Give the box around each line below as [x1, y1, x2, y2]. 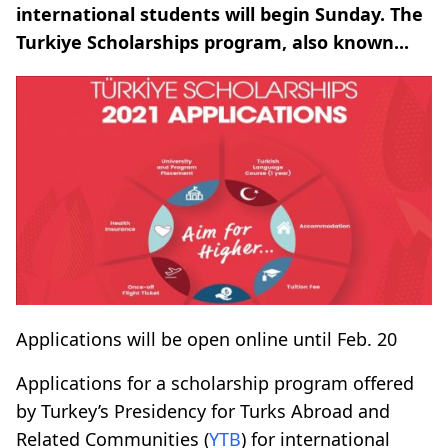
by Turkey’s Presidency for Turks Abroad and [16, 398, 390, 423]
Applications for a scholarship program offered [16, 370, 414, 395]
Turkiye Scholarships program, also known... [16, 30, 409, 54]
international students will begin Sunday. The [16, 2, 423, 26]
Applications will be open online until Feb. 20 [16, 326, 397, 351]
